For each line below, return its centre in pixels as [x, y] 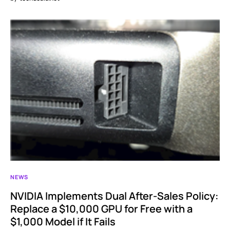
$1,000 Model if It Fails [63, 221]
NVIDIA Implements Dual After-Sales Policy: [114, 196]
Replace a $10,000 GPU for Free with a [101, 208]
